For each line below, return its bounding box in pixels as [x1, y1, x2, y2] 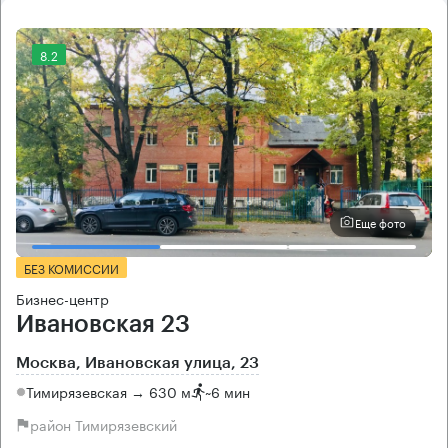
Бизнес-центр [16, 286, 109, 309]
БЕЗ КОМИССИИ [24, 257, 119, 277]
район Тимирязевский [30, 413, 177, 436]
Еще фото [355, 213, 406, 232]
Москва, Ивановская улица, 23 [16, 354, 259, 371]
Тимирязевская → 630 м [26, 380, 191, 403]
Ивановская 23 [16, 311, 190, 336]
